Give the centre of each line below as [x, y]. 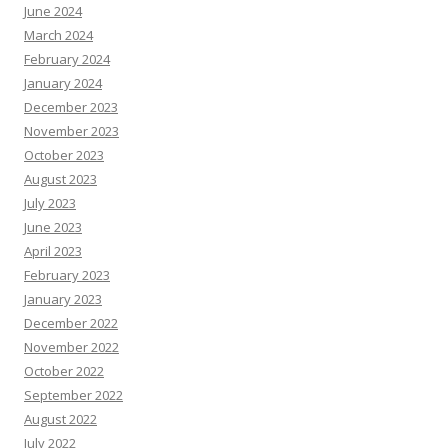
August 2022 [60, 418]
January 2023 [63, 298]
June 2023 [53, 226]
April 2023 [53, 250]
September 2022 [73, 394]
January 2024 [63, 82]
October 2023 [64, 154]
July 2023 [50, 202]
